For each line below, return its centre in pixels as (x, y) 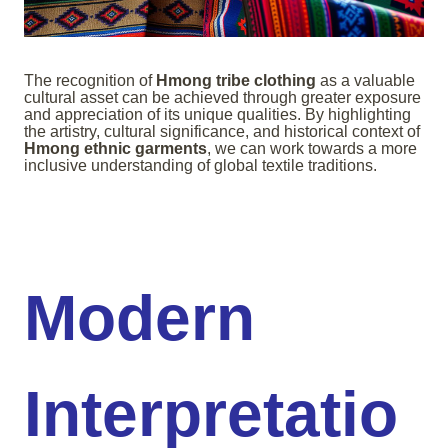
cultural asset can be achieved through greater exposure (222, 97)
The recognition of (90, 80)
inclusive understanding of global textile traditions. (200, 165)
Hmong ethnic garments (115, 148)
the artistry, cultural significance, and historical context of (222, 131)
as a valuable (365, 80)
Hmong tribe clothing (236, 80)
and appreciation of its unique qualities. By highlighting (217, 114)
